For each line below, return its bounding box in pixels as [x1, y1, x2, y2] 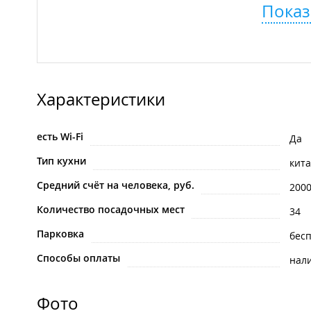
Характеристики [37, 88, 165, 111]
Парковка [37, 227, 84, 241]
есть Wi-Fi [37, 130, 83, 144]
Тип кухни [37, 154, 86, 168]
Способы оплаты [37, 251, 120, 265]
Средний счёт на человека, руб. [37, 178, 194, 192]
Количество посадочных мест [37, 203, 185, 217]
